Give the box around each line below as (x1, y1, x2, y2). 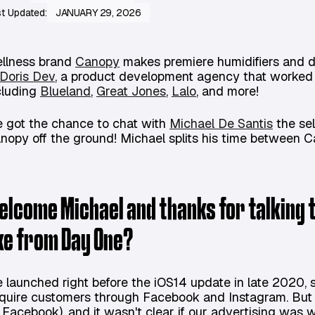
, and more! (196, 83, 259, 99)
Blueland (40, 83, 91, 99)
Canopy (75, 53, 120, 70)
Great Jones (96, 83, 166, 99)
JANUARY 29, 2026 (56, 6, 141, 19)
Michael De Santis (169, 115, 273, 131)
